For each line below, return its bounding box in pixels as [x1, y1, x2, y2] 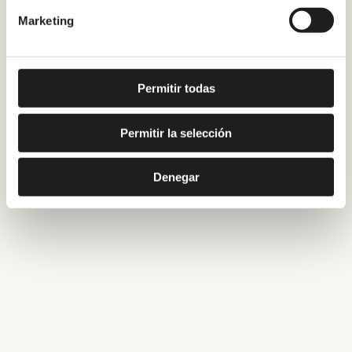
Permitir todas [137, 81, 215, 95]
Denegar [152, 170, 200, 184]
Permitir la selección [120, 126, 232, 140]
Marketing [18, 13, 74, 27]
